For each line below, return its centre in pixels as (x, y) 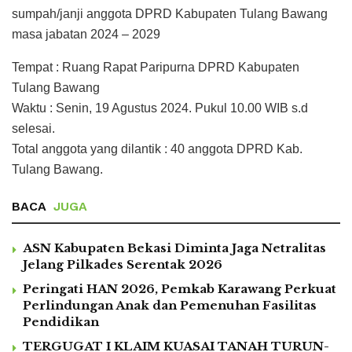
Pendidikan (61, 321)
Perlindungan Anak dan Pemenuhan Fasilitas (170, 305)
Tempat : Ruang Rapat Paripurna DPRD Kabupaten (156, 67)
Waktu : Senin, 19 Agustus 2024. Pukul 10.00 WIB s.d (160, 108)
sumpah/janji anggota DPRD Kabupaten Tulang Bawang (170, 13)
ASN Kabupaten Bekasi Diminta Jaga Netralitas (174, 247)
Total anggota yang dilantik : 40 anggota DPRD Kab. (157, 148)
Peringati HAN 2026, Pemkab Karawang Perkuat (180, 288)
